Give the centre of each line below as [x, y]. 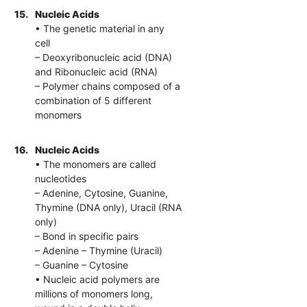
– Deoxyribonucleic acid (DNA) [104, 57]
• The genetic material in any [100, 28]
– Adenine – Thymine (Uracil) [99, 250]
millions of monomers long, [94, 293]
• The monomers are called [96, 164]
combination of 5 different [94, 100]
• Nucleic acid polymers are [98, 279]
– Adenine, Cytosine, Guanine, [102, 193]
